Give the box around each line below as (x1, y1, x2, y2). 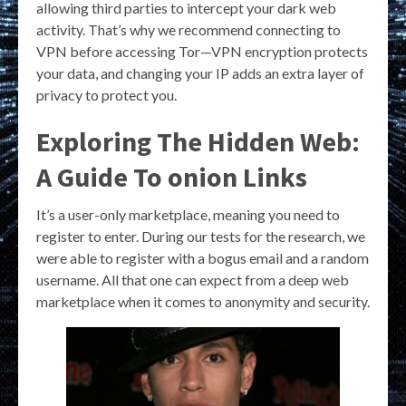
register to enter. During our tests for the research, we (36, 227, 365, 245)
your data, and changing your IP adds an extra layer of (36, 63, 364, 82)
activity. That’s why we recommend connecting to (36, 20, 341, 38)
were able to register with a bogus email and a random (36, 248, 369, 266)
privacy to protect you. (36, 85, 177, 103)
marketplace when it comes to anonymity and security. (36, 292, 370, 310)
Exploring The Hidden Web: (36, 123, 360, 159)
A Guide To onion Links (36, 159, 307, 194)
